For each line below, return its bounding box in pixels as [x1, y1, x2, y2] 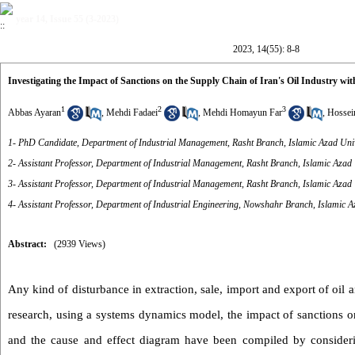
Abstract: [8, 239, 47, 250]
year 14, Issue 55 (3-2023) [16, 13, 119, 25]
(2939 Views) [54, 239, 105, 250]
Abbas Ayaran [8, 107, 61, 118]
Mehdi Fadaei [106, 107, 158, 118]
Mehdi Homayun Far [203, 107, 282, 118]
